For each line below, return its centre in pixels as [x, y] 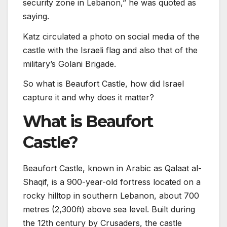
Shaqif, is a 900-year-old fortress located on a [112, 182]
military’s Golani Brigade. [69, 64]
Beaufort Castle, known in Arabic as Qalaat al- [112, 168]
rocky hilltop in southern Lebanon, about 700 [111, 196]
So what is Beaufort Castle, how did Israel [103, 84]
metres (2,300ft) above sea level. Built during [109, 209]
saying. [36, 16]
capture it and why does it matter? [88, 98]
